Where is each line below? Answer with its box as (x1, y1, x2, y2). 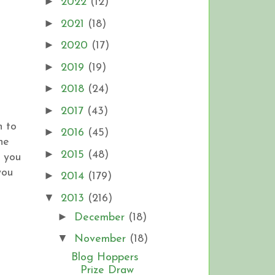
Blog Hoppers (71, 252, 139, 264)
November (74, 233, 130, 246)
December (74, 211, 128, 223)
